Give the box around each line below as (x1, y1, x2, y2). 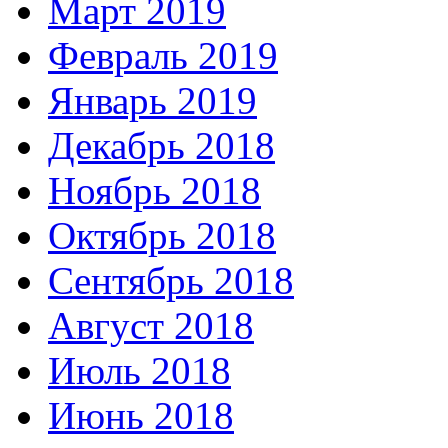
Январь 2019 (48, 78, 257, 122)
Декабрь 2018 (48, 123, 275, 167)
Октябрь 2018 (48, 213, 276, 257)
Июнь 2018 (48, 393, 234, 437)
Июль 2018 (48, 348, 231, 392)
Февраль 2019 (48, 33, 278, 77)
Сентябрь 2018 (48, 258, 294, 302)
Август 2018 (48, 303, 254, 347)
